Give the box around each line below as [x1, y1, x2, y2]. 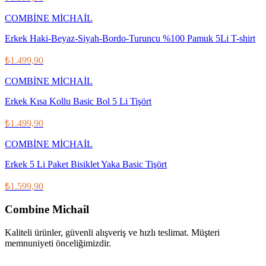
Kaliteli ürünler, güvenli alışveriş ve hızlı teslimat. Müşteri [5, 227, 220, 237]
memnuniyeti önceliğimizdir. [5, 237, 111, 248]
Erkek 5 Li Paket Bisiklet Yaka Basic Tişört [5, 159, 167, 169]
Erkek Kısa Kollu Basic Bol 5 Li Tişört [5, 96, 151, 106]
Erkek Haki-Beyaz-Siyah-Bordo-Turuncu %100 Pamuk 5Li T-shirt [5, 33, 255, 43]
